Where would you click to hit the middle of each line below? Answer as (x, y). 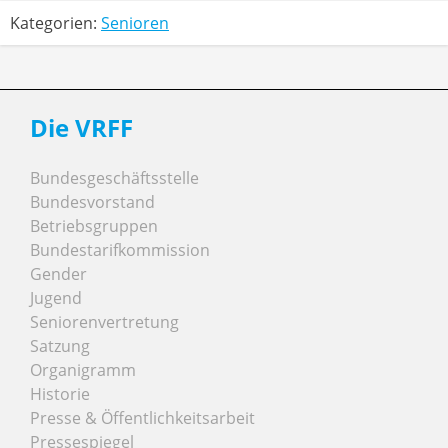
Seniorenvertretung (104, 322)
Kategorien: (55, 23)
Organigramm (83, 370)
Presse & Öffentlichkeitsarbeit (142, 418)
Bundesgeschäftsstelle (114, 178)
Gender (58, 274)
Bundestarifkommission (120, 250)
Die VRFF (81, 128)
